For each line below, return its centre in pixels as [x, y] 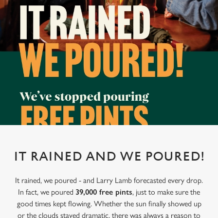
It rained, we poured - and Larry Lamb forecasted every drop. [109, 180]
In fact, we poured [47, 192]
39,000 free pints [104, 192]
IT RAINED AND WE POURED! [109, 157]
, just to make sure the [166, 192]
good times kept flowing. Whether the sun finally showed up [109, 204]
